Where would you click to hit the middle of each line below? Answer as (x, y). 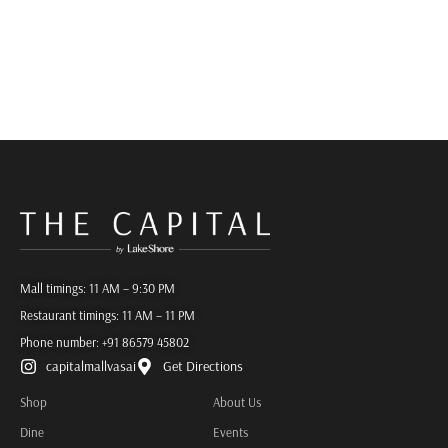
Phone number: (61, 342)
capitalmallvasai (91, 366)
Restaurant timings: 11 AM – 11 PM (107, 315)
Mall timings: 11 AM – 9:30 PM (97, 288)
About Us (236, 402)
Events (230, 432)
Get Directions (202, 366)
